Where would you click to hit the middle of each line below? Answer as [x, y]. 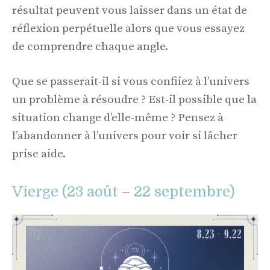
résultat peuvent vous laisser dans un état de [130, 10]
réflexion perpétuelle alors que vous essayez [128, 28]
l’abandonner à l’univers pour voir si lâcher [125, 136]
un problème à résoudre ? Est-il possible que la [134, 100]
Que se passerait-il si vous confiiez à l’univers [131, 82]
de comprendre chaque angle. [90, 46]
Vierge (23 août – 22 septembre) [124, 191]
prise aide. [39, 154]
